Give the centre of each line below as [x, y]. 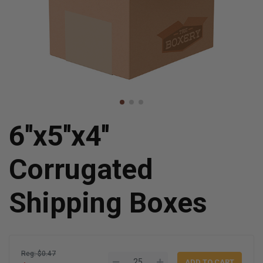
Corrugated [81, 169]
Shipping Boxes [108, 203]
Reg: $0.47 [38, 253]
